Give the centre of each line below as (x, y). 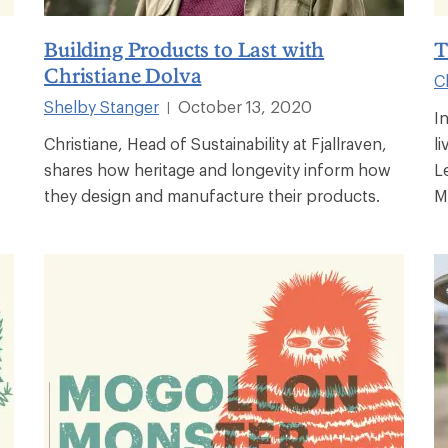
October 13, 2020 (245, 106)
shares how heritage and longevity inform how (217, 169)
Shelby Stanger (101, 106)
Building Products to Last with (184, 48)
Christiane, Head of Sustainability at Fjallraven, (215, 143)
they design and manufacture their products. (212, 195)
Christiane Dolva (123, 74)
